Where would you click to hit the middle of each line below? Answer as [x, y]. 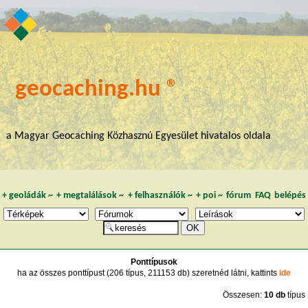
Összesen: [243, 295]
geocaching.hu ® [97, 89]
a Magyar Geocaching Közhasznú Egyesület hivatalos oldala [138, 136]
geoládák [27, 195]
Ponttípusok [154, 262]
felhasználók [160, 195]
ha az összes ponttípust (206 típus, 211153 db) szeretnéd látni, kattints [148, 273]
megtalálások [90, 195]
